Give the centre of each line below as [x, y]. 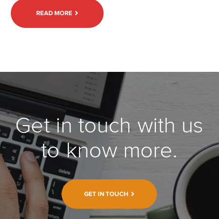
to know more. [109, 150]
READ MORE [55, 13]
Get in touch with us [109, 125]
